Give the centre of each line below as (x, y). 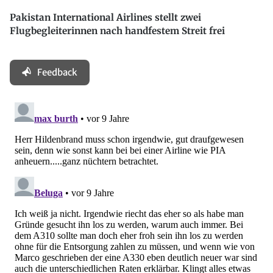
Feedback (57, 72)
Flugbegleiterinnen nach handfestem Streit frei (117, 31)
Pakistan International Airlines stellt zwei (105, 18)
